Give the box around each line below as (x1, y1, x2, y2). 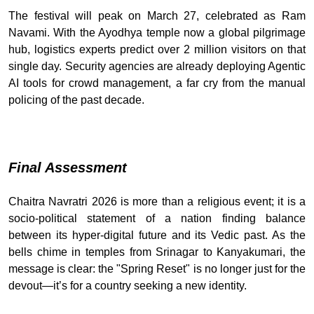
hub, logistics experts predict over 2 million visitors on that (8, 43, 306, 55)
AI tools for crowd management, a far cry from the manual (8, 76, 306, 89)
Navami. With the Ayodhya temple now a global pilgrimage (8, 26, 306, 39)
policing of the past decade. (8, 93, 144, 106)
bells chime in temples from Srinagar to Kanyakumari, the (8, 245, 306, 258)
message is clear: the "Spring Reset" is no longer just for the (8, 262, 306, 275)
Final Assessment (8, 159, 127, 175)
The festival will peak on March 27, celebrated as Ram (8, 9, 306, 22)
